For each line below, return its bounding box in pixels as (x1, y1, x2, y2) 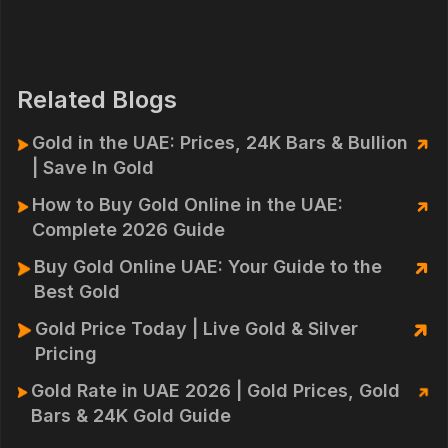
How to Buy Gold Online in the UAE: (32, 194, 344, 215)
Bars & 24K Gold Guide (30, 405, 231, 426)
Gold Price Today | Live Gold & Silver (35, 318, 359, 339)
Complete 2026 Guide (32, 219, 226, 240)
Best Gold (33, 281, 120, 302)
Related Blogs (17, 85, 177, 114)
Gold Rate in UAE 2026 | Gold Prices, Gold (30, 380, 400, 401)
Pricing (35, 343, 98, 364)
